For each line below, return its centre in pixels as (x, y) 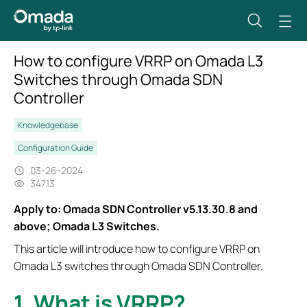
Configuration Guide (56, 148)
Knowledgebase (48, 125)
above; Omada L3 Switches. (87, 226)
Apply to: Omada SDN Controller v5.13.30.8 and (136, 209)
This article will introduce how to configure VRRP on (137, 249)
